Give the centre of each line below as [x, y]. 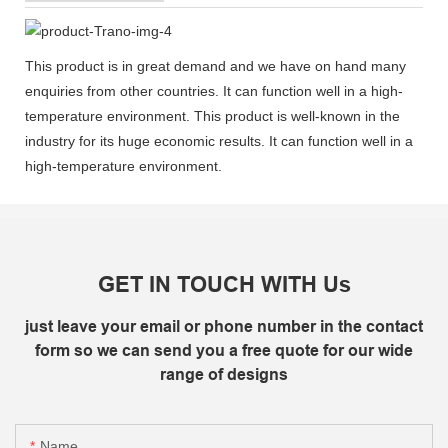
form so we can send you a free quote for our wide [224, 350]
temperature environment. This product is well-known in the [212, 116]
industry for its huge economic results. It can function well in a [219, 141]
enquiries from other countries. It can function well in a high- [214, 91]
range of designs [224, 374]
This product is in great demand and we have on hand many [215, 66]
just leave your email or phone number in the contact [224, 326]
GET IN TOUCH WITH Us [224, 283]
